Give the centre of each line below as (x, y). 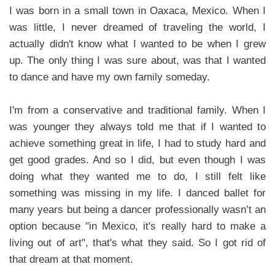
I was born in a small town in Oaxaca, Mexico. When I (137, 10)
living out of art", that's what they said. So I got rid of (137, 242)
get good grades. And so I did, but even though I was (137, 160)
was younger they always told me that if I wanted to (137, 126)
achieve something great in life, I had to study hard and (137, 143)
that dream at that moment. (73, 259)
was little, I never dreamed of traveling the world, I (137, 27)
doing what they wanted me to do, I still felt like (137, 176)
